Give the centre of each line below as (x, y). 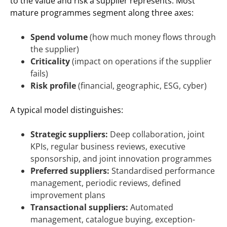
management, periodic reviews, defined (106, 183)
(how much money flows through (152, 37)
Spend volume (59, 37)
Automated (151, 207)
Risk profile (53, 86)
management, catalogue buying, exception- (113, 220)
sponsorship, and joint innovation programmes (121, 159)
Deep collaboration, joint (156, 135)
